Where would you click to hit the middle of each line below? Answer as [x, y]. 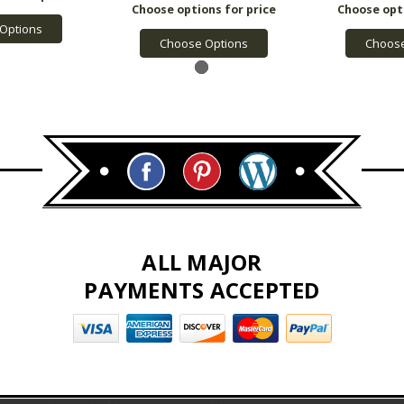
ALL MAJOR [202, 262]
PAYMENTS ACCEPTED [202, 290]
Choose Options [203, 44]
